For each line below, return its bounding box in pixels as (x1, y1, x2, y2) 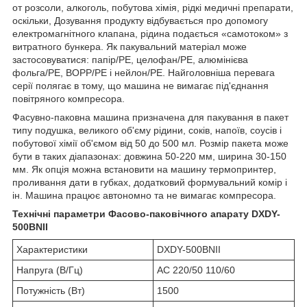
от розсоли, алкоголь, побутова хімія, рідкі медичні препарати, (12, 1, 293, 13)
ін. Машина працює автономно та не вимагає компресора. (12, 189, 276, 201)
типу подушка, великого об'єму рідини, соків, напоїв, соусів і (12, 124, 282, 136)
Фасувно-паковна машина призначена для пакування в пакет (12, 111, 288, 123)
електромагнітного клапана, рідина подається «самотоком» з (12, 27, 288, 39)
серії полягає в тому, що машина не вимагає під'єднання (12, 79, 269, 91)
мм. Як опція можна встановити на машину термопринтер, (12, 163, 276, 175)
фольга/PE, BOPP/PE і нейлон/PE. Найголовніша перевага (12, 66, 275, 78)
